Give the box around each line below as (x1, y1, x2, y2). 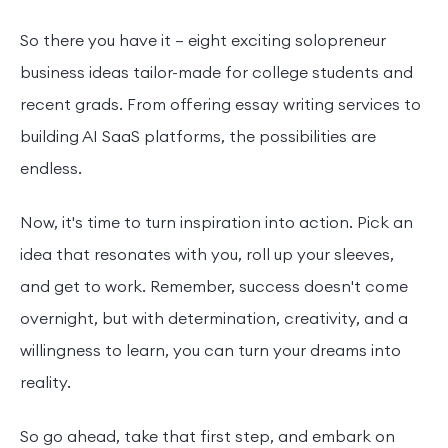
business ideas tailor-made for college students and (20, 63, 413, 84)
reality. (20, 373, 71, 394)
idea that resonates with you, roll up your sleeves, (20, 245, 394, 266)
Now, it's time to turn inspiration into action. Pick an (20, 213, 413, 234)
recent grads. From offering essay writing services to (20, 95, 421, 116)
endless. (20, 159, 82, 180)
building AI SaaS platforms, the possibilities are (20, 127, 376, 148)
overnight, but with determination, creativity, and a (20, 309, 408, 330)
